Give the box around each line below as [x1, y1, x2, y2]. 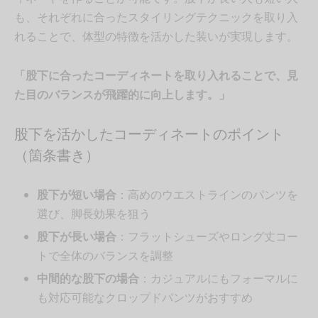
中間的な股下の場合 [36, 270, 139, 287]
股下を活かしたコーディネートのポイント [14, 124, 284, 145]
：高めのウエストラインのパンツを [116, 187, 298, 204]
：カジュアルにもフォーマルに [138, 270, 298, 287]
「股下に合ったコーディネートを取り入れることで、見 [14, 67, 298, 84]
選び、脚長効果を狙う [36, 206, 150, 223]
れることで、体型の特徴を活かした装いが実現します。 [14, 28, 298, 45]
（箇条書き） [14, 145, 99, 166]
